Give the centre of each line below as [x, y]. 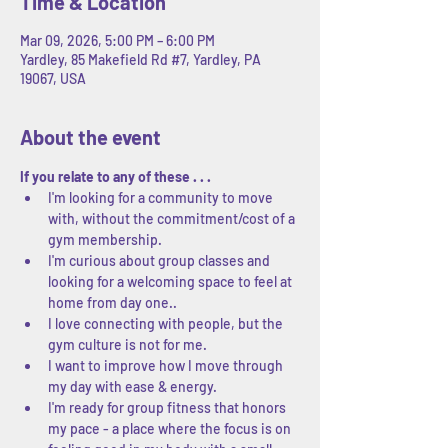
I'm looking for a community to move [162, 197]
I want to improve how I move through [167, 365]
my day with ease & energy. [132, 386]
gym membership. [105, 239]
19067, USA [53, 78]
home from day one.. [112, 302]
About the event [90, 136]
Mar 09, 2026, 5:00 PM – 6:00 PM [117, 40]
